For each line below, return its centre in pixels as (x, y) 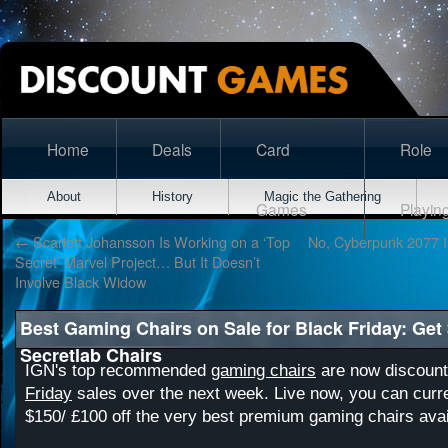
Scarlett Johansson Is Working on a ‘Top (159, 241)
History (172, 196)
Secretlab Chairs (91, 355)
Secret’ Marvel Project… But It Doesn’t (137, 261)
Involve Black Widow (80, 281)
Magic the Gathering (322, 196)
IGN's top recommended (118, 370)
